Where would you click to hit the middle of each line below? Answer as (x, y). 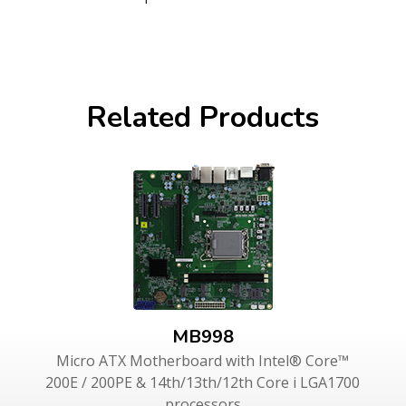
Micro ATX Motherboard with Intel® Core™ (203, 360)
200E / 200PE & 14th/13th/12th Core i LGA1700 (203, 382)
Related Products (203, 117)
